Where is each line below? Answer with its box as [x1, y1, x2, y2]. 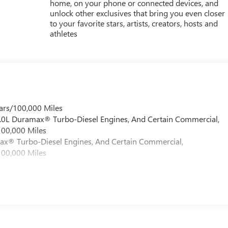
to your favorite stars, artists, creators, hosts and [50, 17, 218, 28]
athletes [50, 27, 78, 39]
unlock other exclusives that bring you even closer [50, 7, 225, 18]
